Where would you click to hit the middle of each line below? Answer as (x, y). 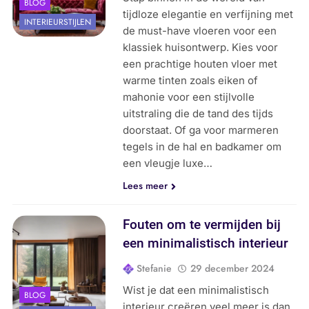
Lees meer (146, 186)
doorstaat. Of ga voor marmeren (201, 130)
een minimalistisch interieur (206, 243)
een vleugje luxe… (168, 163)
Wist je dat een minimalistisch (196, 290)
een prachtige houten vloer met (200, 64)
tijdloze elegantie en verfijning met (208, 14)
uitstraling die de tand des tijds (198, 114)
